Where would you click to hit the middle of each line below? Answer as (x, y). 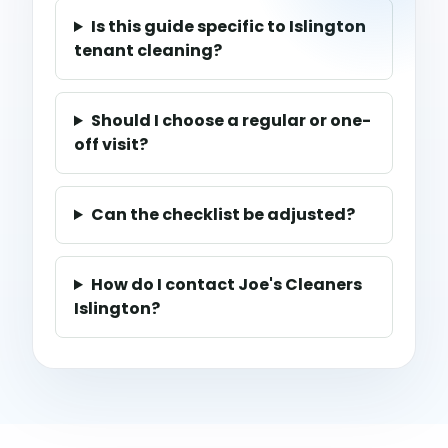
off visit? (111, 144)
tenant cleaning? (148, 50)
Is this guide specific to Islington (228, 26)
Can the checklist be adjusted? (222, 214)
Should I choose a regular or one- (230, 120)
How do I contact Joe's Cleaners (226, 284)
